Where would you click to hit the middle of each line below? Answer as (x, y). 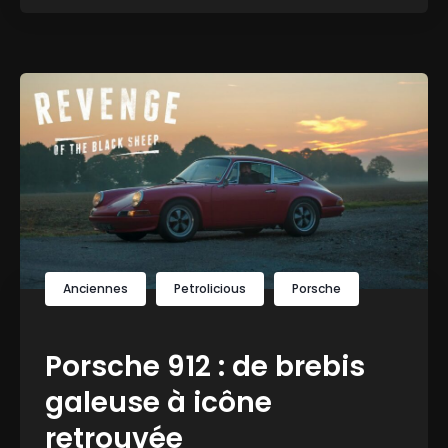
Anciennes (95, 288)
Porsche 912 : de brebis (205, 366)
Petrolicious (210, 288)
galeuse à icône (158, 402)
